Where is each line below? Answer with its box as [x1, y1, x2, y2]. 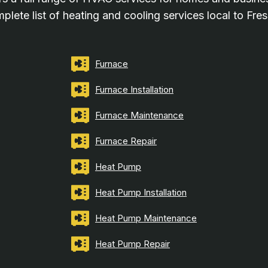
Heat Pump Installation [95, 187, 187, 199]
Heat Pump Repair [95, 238, 170, 250]
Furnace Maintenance [95, 109, 184, 121]
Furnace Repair [95, 135, 157, 147]
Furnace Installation [95, 84, 173, 96]
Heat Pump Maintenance [95, 212, 197, 224]
